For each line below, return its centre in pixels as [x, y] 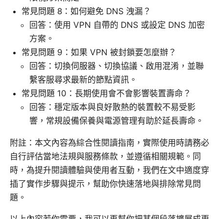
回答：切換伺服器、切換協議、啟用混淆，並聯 [117, 66]
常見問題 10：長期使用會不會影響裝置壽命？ [106, 94]
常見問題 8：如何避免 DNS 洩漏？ [86, 11]
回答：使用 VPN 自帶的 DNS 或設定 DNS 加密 [117, 25]
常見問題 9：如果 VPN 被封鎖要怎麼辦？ [99, 53]
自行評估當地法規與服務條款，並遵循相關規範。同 [105, 157]
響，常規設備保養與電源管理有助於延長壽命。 [117, 121]
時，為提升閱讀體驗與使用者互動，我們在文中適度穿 [109, 170]
